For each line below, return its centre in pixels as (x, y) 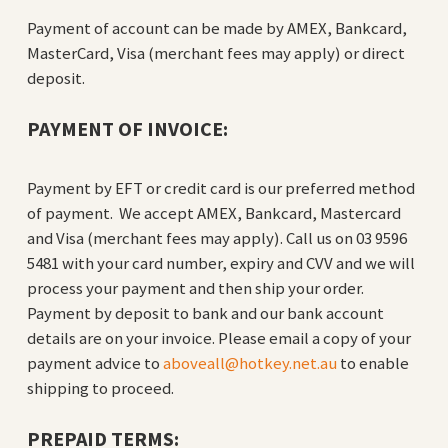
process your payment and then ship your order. (196, 287)
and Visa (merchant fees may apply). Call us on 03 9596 (216, 237)
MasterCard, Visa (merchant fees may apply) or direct (215, 52)
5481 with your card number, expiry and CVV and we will (220, 262)
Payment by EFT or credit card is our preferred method (220, 187)
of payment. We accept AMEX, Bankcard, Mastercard (213, 212)
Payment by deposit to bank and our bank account (205, 312)
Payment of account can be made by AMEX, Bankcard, (216, 27)
